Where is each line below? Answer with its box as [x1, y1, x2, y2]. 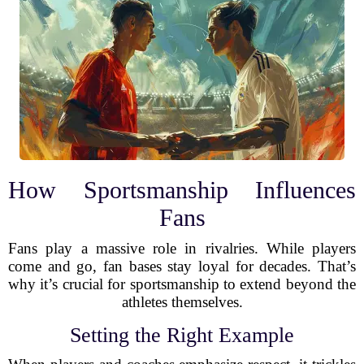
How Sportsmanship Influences [8, 176, 356, 203]
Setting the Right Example [70, 323, 294, 347]
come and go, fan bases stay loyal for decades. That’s [8, 258, 356, 275]
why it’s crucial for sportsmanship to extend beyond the [8, 275, 356, 292]
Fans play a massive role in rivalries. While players [8, 240, 356, 257]
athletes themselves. [121, 293, 243, 310]
